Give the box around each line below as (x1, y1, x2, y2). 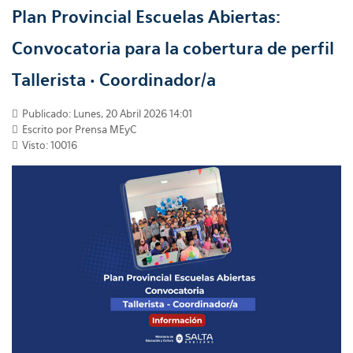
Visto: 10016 (20, 139, 77, 151)
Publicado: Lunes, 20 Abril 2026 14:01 (20, 108, 192, 120)
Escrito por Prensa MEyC (20, 124, 136, 136)
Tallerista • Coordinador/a (12, 70, 216, 90)
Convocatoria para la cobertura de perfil (12, 39, 334, 58)
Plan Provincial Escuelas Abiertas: (12, 7, 281, 27)
